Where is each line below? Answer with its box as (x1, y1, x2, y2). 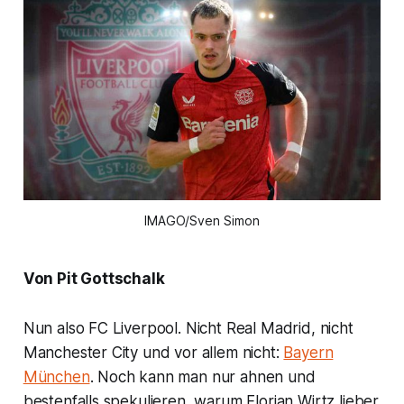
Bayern (283, 344, 334, 363)
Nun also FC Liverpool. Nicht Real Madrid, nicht (23, 319, 353, 338)
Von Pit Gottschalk (23, 270, 165, 289)
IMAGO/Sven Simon (144, 213, 260, 229)
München (23, 368, 90, 387)
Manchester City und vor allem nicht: (23, 344, 284, 363)
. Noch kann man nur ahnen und (89, 368, 316, 387)
